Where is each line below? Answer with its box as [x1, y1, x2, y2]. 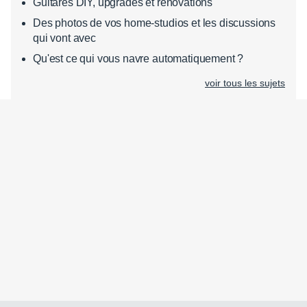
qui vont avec [33, 32, 96, 44]
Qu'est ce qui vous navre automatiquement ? [33, 53, 244, 64]
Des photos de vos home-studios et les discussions [33, 17, 276, 29]
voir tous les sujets [205, 77, 285, 88]
